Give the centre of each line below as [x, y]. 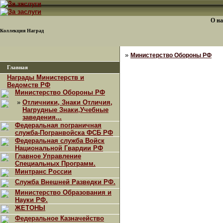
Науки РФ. [31, 200]
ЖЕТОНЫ [30, 208]
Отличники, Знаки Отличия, [67, 102]
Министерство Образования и [63, 192]
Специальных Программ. [55, 164]
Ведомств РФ [29, 85]
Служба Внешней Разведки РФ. [65, 182]
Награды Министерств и [46, 77]
